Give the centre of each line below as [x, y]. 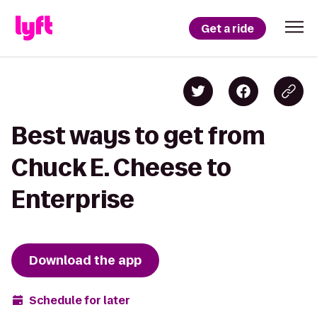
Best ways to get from [138, 136]
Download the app [85, 260]
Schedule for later [80, 300]
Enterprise [73, 199]
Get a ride [227, 28]
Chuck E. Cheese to [121, 167]
